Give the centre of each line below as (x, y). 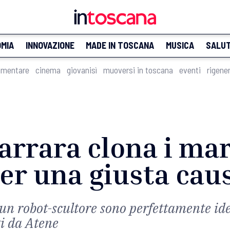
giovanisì (82, 70)
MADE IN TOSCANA (120, 45)
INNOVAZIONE (50, 45)
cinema (48, 70)
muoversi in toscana (138, 70)
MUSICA (180, 45)
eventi (190, 70)
